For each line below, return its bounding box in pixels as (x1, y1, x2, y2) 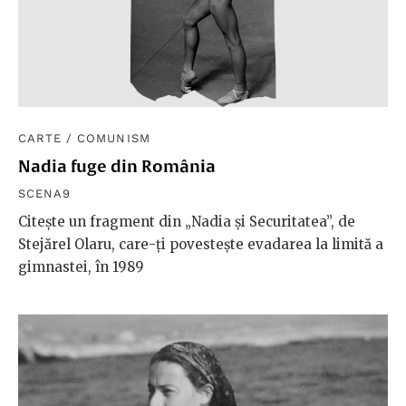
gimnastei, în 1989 (18, 257, 144, 275)
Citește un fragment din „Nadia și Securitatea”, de (18, 212, 355, 230)
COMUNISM (77, 130, 150, 145)
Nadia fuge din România (18, 156, 216, 176)
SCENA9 (18, 186, 72, 200)
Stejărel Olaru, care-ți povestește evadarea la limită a (18, 235, 383, 253)
